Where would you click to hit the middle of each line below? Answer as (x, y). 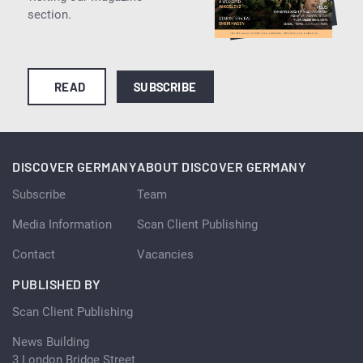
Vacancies (165, 254)
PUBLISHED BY (56, 284)
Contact (34, 254)
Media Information (62, 224)
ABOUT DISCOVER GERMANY (222, 166)
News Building (51, 342)
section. (49, 14)
